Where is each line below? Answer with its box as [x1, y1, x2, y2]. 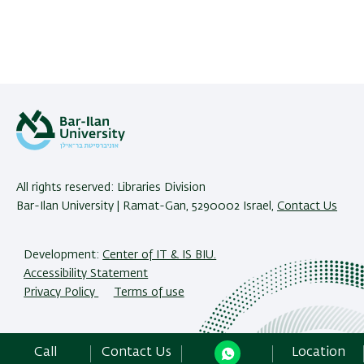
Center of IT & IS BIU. [102, 249, 217, 261]
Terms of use [113, 286, 184, 298]
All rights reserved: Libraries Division [16, 182, 206, 194]
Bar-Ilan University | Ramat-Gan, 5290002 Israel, [16, 201, 274, 213]
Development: [24, 249, 103, 261]
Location [292, 346, 345, 359]
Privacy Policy [24, 286, 99, 298]
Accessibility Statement [24, 267, 149, 279]
